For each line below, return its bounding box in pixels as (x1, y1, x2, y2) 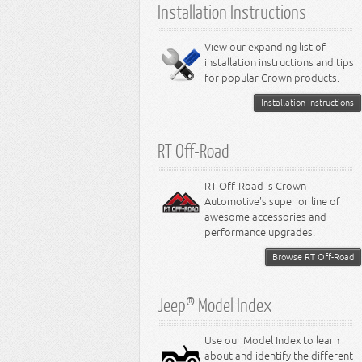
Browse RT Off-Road (272, 251, 354, 262)
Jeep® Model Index (158, 293, 271, 316)
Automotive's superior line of (204, 196, 340, 208)
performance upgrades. (204, 226, 315, 238)
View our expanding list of (204, 41, 326, 53)
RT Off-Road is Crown (204, 180, 306, 192)
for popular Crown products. (204, 72, 339, 84)
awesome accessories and (204, 211, 326, 223)
